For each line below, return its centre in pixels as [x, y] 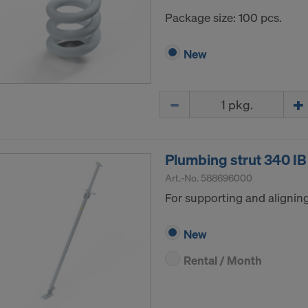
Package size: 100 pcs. [223, 18]
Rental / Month [223, 261]
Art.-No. [183, 178]
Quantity [181, 98]
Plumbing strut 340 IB [236, 160]
